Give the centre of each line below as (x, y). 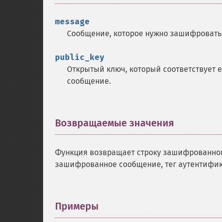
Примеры (77, 206)
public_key (80, 57)
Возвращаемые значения (114, 123)
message (72, 22)
